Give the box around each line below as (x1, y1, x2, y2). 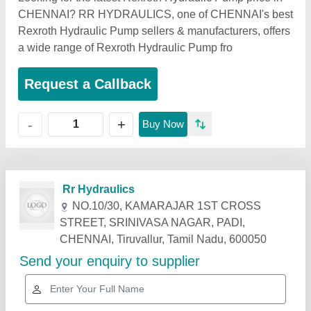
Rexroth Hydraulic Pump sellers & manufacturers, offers (18, 25, 290, 37)
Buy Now (142, 118, 184, 130)
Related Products (14, 217, 137, 234)
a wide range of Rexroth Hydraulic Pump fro (18, 42, 233, 53)
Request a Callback (24, 76, 151, 92)
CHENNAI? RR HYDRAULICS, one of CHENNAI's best (18, 8, 293, 20)
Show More (229, 219, 285, 231)
